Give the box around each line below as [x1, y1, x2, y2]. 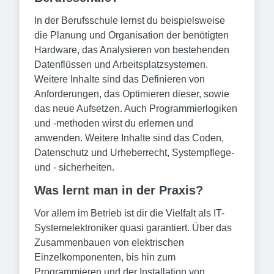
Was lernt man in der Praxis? [34, 183, 203, 197]
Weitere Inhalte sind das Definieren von [34, 74, 205, 84]
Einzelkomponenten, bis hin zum [34, 252, 176, 262]
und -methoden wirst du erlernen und [34, 118, 193, 128]
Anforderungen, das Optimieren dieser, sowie [34, 89, 229, 99]
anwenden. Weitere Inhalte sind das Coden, [34, 133, 224, 143]
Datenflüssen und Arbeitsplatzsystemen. [34, 59, 208, 70]
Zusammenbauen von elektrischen [34, 237, 184, 248]
